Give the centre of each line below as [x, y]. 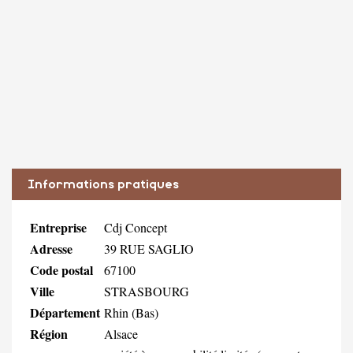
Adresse [51, 248]
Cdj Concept [136, 227]
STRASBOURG [147, 291]
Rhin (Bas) [131, 312]
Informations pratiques [103, 184]
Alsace [121, 333]
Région [49, 333]
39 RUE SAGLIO [149, 248]
